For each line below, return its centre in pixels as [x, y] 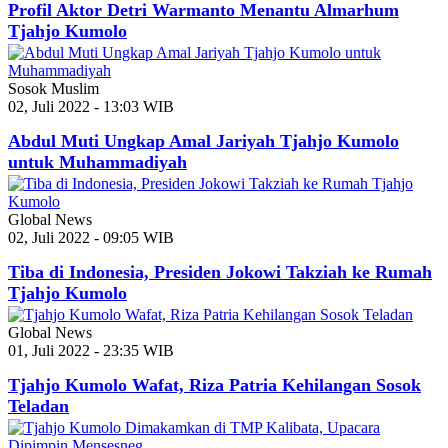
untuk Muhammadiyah [97, 161]
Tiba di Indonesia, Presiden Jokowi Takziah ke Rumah [220, 271]
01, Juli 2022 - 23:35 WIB [91, 350]
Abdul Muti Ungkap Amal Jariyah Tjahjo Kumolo [203, 140]
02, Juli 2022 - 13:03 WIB [91, 106]
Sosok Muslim [53, 88]
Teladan [38, 405]
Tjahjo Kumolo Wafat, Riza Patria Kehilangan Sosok [214, 384]
